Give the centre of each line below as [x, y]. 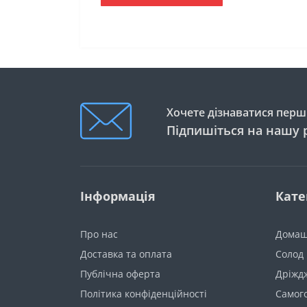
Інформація [118, 196]
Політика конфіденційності [144, 294]
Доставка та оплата [126, 254]
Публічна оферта [120, 274]
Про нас [99, 234]
